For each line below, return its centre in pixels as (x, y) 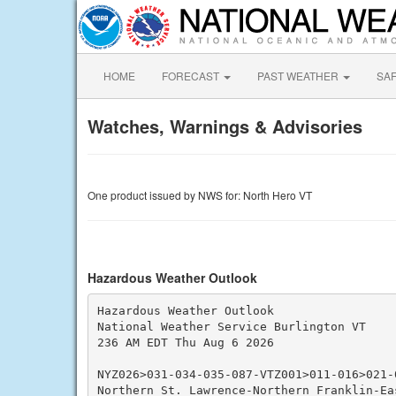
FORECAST (192, 76)
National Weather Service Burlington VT (231, 326)
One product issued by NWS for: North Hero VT (200, 195)
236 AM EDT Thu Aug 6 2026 (185, 342)
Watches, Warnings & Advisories (225, 126)
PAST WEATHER (299, 76)
